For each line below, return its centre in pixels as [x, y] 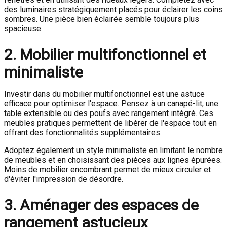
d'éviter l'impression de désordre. [64, 179]
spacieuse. [23, 29]
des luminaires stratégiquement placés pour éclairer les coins [113, 10]
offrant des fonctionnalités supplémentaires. [83, 133]
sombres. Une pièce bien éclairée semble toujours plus [102, 19]
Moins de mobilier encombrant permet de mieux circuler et [107, 170]
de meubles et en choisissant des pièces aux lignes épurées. [113, 160]
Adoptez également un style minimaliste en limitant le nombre [113, 150]
